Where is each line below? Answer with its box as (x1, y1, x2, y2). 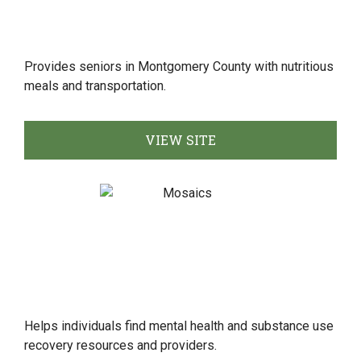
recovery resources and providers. (24, 338, 217, 353)
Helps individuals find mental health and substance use (24, 318, 334, 334)
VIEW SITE (145, 131, 216, 148)
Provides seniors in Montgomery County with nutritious (24, 59, 334, 74)
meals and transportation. (24, 78, 166, 93)
